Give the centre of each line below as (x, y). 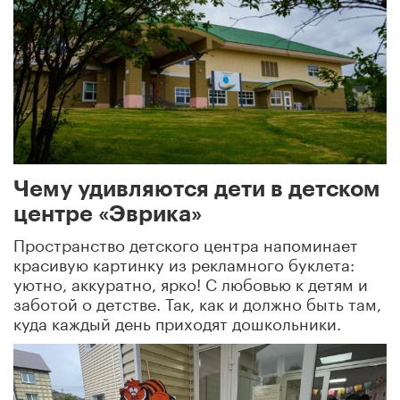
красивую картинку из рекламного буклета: (184, 263)
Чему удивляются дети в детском (197, 190)
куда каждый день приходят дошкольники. (177, 322)
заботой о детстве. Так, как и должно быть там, (197, 302)
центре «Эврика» (108, 215)
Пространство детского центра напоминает (186, 243)
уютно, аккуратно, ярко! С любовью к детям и (191, 283)
